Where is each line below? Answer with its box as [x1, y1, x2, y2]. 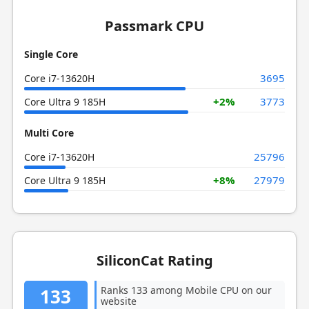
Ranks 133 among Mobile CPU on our [100, 283, 272, 297]
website [100, 295, 137, 308]
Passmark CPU [105, 17, 204, 35]
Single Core [23, 48, 78, 61]
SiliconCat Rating [96, 251, 213, 270]
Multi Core [23, 126, 74, 139]
